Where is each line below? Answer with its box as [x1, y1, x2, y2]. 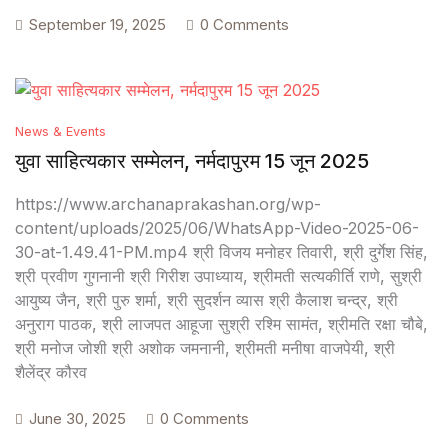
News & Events [15, 123, 106, 139]
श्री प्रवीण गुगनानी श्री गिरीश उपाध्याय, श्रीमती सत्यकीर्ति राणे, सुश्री [15, 265, 422, 286]
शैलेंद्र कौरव [15, 361, 87, 382]
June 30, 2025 [29, 408, 126, 428]
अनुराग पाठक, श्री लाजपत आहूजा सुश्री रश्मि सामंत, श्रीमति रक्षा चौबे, [15, 313, 428, 334]
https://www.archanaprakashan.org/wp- [15, 193, 321, 214]
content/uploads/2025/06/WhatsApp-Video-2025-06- [15, 217, 419, 238]
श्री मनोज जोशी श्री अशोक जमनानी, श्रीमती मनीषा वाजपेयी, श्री [15, 337, 395, 358]
